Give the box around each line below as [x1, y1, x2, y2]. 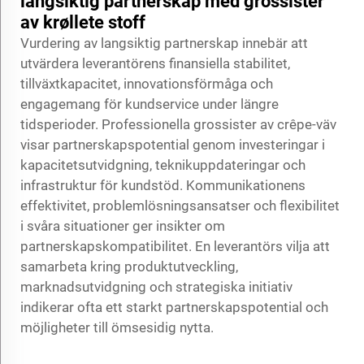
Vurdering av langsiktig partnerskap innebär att [20, 34, 308, 51]
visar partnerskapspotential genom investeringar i [20, 136, 325, 153]
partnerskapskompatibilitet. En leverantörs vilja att [20, 237, 330, 254]
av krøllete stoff [20, 11, 145, 32]
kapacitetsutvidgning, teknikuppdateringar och [20, 156, 305, 173]
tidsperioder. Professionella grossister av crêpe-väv [20, 115, 336, 132]
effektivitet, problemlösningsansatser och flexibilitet [20, 197, 340, 214]
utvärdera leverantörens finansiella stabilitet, [20, 54, 290, 71]
